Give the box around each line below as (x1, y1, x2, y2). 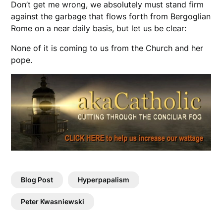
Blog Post (21, 175, 54, 184)
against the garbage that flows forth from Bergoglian (11, 11, 211, 22)
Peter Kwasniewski (21, 197, 85, 206)
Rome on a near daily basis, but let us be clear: (11, 23, 187, 34)
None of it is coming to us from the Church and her (11, 43, 204, 54)
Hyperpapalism (78, 175, 130, 184)
